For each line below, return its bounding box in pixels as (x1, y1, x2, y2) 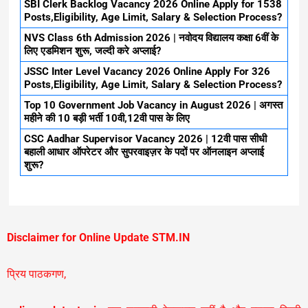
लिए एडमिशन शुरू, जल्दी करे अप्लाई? (24, 45, 162, 58)
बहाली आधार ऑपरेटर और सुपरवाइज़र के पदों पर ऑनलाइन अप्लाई (24, 146, 265, 159)
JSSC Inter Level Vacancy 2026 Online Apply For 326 (24, 65, 271, 78)
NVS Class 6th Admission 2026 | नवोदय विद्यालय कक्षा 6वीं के (24, 32, 279, 45)
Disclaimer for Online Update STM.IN (7, 230, 190, 244)
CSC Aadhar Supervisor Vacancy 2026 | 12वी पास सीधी (24, 133, 267, 146)
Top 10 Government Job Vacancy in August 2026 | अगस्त (24, 99, 283, 112)
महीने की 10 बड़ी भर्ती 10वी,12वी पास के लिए (24, 112, 190, 125)
